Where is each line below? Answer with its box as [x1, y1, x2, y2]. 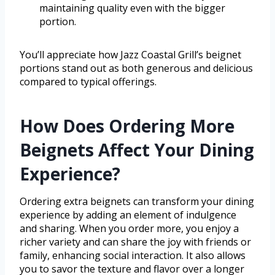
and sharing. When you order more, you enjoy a [20, 222, 239, 236]
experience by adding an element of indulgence [20, 208, 236, 222]
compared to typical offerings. [20, 75, 157, 89]
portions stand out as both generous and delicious [20, 61, 253, 76]
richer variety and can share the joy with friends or [20, 235, 251, 249]
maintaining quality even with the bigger [39, 1, 225, 15]
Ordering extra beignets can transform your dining [20, 195, 254, 209]
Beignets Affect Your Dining [20, 138, 254, 162]
